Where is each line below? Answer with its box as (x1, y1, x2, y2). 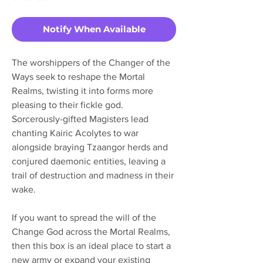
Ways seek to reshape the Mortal (12, 71, 145, 82)
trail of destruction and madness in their (12, 170, 174, 180)
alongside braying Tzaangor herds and (12, 141, 168, 152)
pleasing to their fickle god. (12, 99, 123, 110)
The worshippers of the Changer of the (12, 57, 170, 68)
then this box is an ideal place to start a (12, 240, 171, 251)
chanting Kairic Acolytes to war (12, 127, 139, 138)
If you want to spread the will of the (12, 212, 156, 222)
